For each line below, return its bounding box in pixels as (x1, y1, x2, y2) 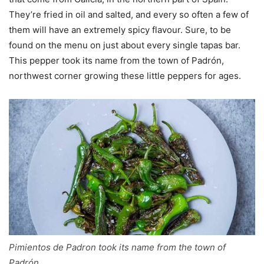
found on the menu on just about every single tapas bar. (9, 39, 240, 51)
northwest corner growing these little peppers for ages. (9, 70, 241, 82)
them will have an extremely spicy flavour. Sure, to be (9, 24, 231, 36)
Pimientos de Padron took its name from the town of (9, 242, 226, 253)
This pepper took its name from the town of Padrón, (9, 55, 224, 67)
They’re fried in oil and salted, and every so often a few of (9, 9, 249, 21)
